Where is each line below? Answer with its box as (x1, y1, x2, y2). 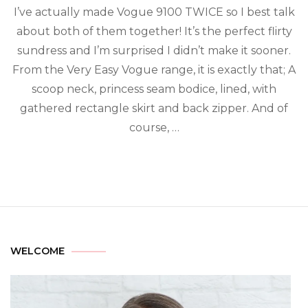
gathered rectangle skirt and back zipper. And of (20, 102, 288, 115)
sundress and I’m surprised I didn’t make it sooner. (17, 44, 291, 57)
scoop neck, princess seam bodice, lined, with (32, 82, 276, 96)
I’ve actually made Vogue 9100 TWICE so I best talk (13, 5, 295, 19)
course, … (129, 121, 179, 134)
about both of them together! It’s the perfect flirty (16, 25, 292, 38)
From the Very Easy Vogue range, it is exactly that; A (12, 63, 296, 76)
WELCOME (10, 245, 65, 257)
